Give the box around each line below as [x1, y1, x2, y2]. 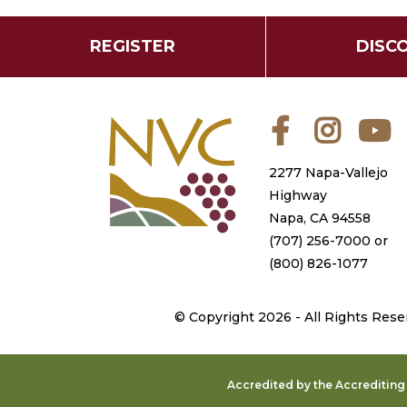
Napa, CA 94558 [269, 210, 371, 226]
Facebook [296, 114, 361, 130]
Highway [269, 187, 327, 203]
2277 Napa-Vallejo [269, 164, 388, 181]
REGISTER [90, 36, 175, 56]
